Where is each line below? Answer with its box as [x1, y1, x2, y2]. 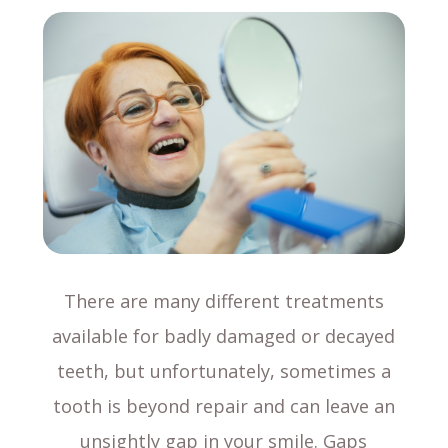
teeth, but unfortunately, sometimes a [56, 359, 391, 384]
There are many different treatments [63, 289, 384, 314]
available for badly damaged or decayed [52, 324, 396, 349]
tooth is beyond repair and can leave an [52, 394, 395, 419]
